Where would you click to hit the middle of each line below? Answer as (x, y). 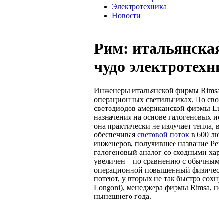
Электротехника (139, 7)
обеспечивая (116, 134)
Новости (126, 15)
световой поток (163, 134)
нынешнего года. (122, 196)
